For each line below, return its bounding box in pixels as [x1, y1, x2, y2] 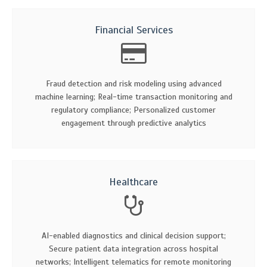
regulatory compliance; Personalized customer [51, 104, 216, 115]
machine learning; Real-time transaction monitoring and [35, 91, 232, 102]
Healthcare [109, 175, 158, 188]
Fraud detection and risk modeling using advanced [45, 78, 222, 89]
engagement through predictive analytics [61, 117, 206, 128]
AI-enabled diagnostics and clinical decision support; [41, 230, 226, 241]
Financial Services [94, 23, 173, 36]
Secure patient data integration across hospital [49, 243, 218, 254]
